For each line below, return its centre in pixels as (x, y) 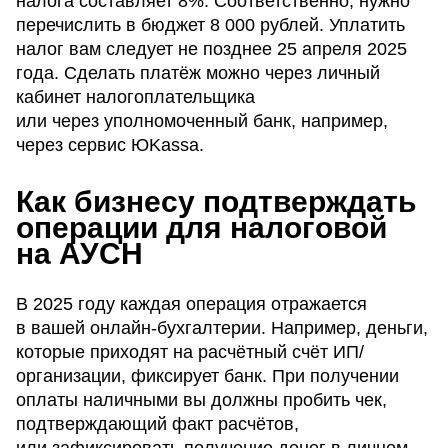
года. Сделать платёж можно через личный (198, 73)
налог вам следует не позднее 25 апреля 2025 (211, 49)
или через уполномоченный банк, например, (202, 121)
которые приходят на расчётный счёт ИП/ (190, 352)
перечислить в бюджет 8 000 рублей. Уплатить (210, 25)
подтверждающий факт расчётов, (157, 424)
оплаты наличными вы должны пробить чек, (201, 400)
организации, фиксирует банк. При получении (207, 376)
